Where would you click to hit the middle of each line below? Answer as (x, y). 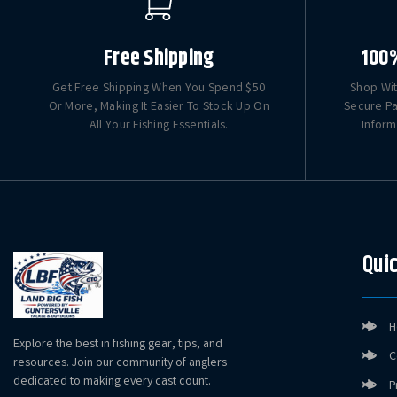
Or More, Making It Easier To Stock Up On (159, 108)
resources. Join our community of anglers (120, 364)
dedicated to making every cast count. (112, 382)
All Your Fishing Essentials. (159, 126)
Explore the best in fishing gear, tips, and (118, 345)
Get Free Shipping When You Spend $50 (159, 89)
